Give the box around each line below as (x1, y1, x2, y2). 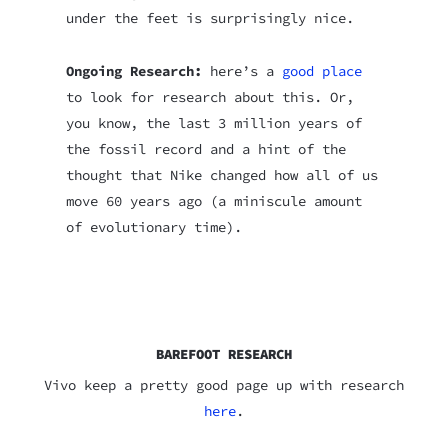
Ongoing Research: (65, 61, 202, 80)
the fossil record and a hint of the (65, 139, 346, 158)
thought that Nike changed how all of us (65, 165, 378, 184)
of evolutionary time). (65, 217, 242, 236)
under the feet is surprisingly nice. (65, 9, 354, 28)
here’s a (201, 61, 282, 80)
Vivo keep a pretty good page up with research (44, 376, 404, 395)
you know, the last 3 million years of (65, 113, 362, 132)
